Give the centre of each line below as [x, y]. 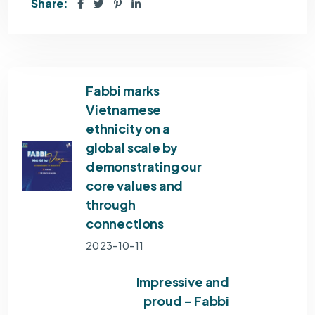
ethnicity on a [128, 129]
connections [125, 224]
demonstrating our [144, 167]
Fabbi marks [123, 91]
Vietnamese [124, 110]
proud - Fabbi [186, 301]
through [111, 205]
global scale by [132, 148]
